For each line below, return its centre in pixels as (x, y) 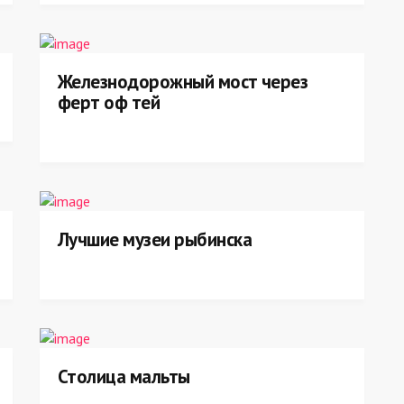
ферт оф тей (109, 102)
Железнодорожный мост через (183, 82)
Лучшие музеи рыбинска (155, 239)
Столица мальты (124, 376)
